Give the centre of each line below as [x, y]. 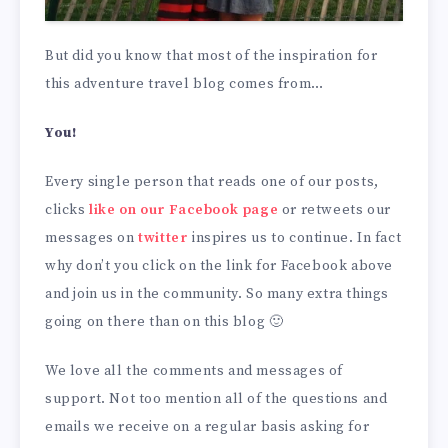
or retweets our [334, 209]
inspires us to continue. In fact [295, 237]
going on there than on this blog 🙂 [164, 321]
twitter [163, 237]
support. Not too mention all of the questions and [216, 398]
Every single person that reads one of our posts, [212, 181]
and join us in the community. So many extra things [217, 293]
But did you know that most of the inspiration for [211, 56]
